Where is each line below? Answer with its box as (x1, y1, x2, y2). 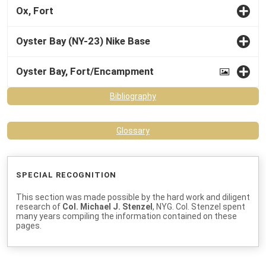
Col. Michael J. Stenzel (62, 201, 153, 211)
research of (16, 201, 62, 211)
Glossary (116, 125, 150, 135)
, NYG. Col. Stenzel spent (153, 201, 245, 211)
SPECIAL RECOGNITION (16, 170, 116, 179)
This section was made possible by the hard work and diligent (16, 192, 250, 202)
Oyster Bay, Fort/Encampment (16, 65, 154, 77)
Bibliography (110, 91, 156, 101)
